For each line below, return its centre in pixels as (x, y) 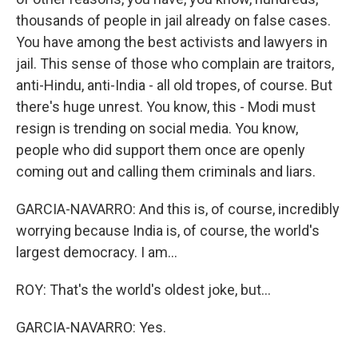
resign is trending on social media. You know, (157, 128)
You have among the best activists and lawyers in (172, 42)
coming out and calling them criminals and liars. (166, 171)
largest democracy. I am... (97, 252)
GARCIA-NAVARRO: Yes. (91, 327)
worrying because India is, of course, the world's (168, 230)
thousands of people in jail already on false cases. (173, 20)
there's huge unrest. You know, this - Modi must (166, 106)
